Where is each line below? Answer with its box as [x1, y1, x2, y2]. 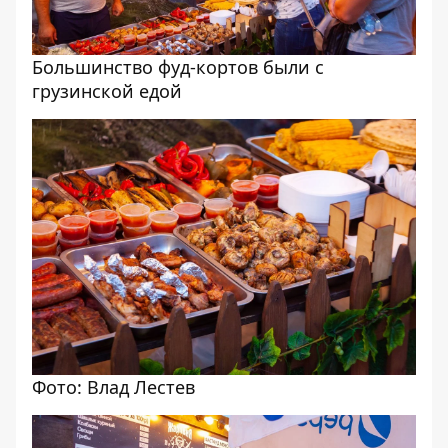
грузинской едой [32, 79, 182, 103]
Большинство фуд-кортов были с [32, 55, 324, 79]
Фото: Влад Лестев [32, 375, 195, 399]
